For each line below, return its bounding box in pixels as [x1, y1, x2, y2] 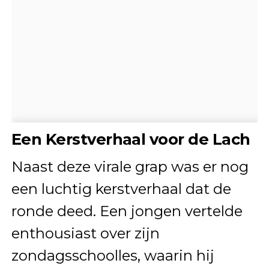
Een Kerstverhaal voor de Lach [11, 129, 250, 148]
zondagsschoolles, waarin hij [11, 246, 214, 264]
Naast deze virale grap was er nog [11, 157, 249, 175]
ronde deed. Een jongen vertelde [11, 202, 243, 220]
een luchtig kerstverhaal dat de [11, 180, 231, 198]
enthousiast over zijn [11, 224, 160, 242]
